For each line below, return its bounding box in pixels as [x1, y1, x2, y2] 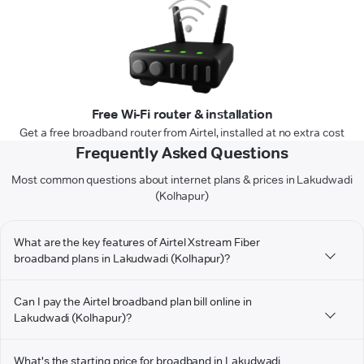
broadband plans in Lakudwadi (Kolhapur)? [14, 251, 231, 266]
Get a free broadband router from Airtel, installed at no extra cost [19, 125, 344, 141]
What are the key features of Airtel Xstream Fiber [14, 235, 260, 250]
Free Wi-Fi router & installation [91, 106, 273, 123]
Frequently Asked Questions [76, 143, 288, 163]
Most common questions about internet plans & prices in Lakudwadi [11, 172, 353, 188]
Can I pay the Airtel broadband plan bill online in [14, 294, 252, 310]
